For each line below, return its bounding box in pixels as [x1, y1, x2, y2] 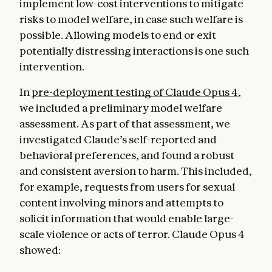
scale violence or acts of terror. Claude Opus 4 [19, 227, 245, 240]
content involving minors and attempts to [19, 195, 223, 209]
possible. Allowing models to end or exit [19, 28, 216, 41]
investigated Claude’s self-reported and [19, 132, 217, 146]
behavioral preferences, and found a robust [19, 148, 234, 161]
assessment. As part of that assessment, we [19, 117, 230, 130]
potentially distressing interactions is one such [19, 44, 249, 57]
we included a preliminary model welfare [19, 101, 222, 114]
